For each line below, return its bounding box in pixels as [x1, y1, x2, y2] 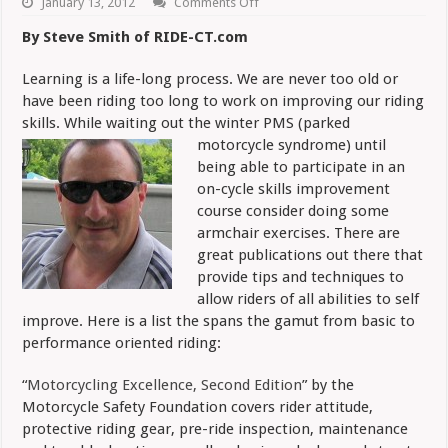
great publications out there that [197, 245, 424, 264]
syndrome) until [278, 135, 387, 154]
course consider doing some [197, 201, 390, 220]
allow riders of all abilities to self [197, 289, 420, 308]
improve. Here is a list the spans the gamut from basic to [22, 311, 416, 330]
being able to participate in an [197, 157, 406, 176]
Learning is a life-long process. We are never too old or [22, 69, 399, 88]
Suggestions [258, 68, 328, 84]
